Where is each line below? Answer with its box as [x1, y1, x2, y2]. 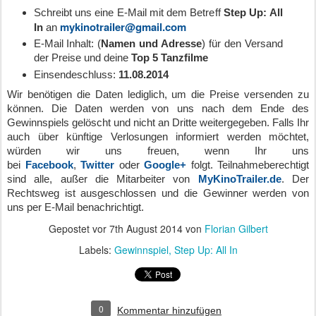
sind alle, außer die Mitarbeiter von [7, 172, 198, 185]
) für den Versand [201, 37, 283, 50]
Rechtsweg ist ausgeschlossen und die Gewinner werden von [7, 186, 309, 199]
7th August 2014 [109, 221, 183, 236]
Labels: [78, 242, 114, 257]
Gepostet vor [48, 221, 109, 236]
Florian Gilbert [204, 221, 268, 236]
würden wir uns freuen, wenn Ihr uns [7, 144, 309, 157]
